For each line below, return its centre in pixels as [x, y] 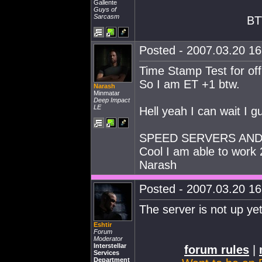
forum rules [217, 250]
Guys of [105, 9]
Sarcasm [106, 16]
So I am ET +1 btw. [189, 84]
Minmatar [107, 93]
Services [106, 253]
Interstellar [110, 246]
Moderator [108, 239]
